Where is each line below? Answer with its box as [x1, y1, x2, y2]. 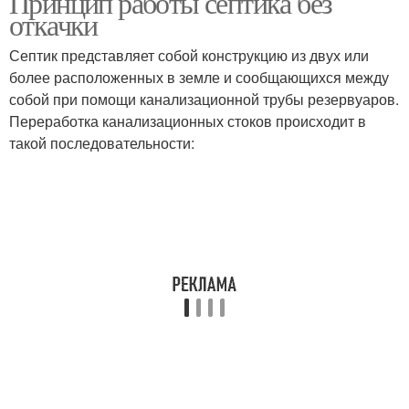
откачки [9, 5, 98, 44]
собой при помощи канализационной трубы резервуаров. [9, 89, 399, 110]
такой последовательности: [9, 132, 194, 153]
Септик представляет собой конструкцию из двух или [9, 45, 369, 66]
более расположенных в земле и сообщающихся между [9, 67, 389, 88]
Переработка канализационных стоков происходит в [9, 110, 366, 131]
